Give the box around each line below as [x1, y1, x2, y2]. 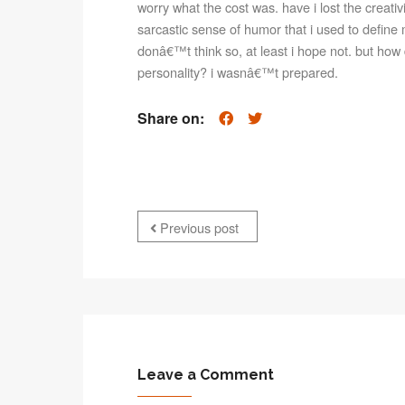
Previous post [156, 218, 239, 238]
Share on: [137, 108, 204, 129]
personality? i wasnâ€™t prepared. [137, 62, 338, 82]
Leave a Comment [137, 366, 274, 384]
